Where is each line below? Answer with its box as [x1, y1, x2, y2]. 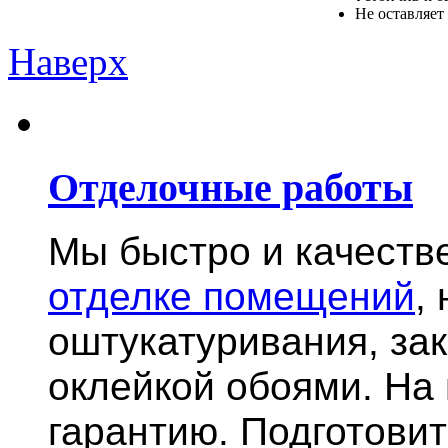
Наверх [8, 39, 128, 83]
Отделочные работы [48, 164, 413, 210]
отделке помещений [48, 275, 415, 319]
